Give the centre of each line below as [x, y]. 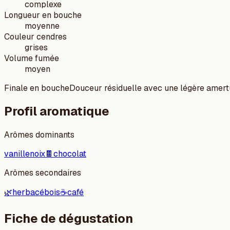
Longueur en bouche [43, 15]
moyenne [42, 26]
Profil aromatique [57, 111]
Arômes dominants [39, 135]
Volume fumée [32, 58]
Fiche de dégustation [69, 219]
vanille [17, 154]
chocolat [70, 154]
